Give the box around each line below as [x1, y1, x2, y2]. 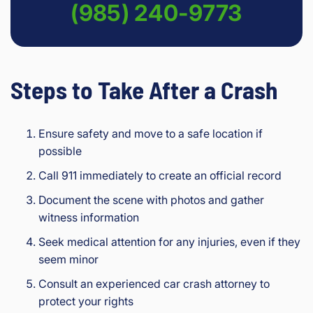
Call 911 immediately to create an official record [38, 168, 282, 182]
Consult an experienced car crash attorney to [38, 276, 270, 291]
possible [38, 143, 82, 158]
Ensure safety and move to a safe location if [38, 126, 263, 140]
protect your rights [38, 293, 133, 308]
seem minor [38, 252, 99, 266]
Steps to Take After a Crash [10, 74, 277, 104]
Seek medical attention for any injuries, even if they [38, 234, 300, 249]
